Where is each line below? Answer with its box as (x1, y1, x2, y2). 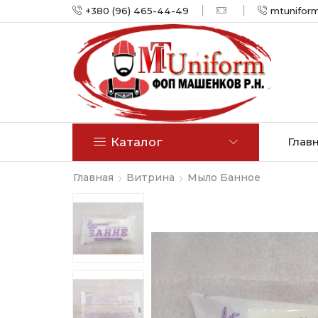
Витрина (126, 170, 175, 184)
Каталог (111, 135, 163, 149)
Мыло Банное (187, 170, 261, 184)
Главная (73, 170, 114, 184)
